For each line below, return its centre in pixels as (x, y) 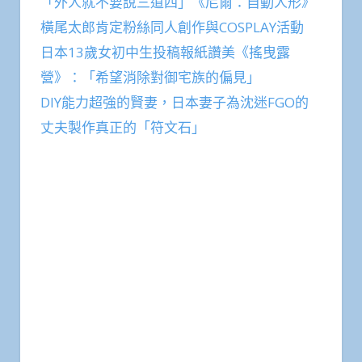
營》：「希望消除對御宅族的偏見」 (150, 77)
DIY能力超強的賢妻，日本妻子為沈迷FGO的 (175, 102)
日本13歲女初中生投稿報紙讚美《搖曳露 (165, 52)
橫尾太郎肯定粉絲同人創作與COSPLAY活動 (172, 27)
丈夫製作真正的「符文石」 (123, 127)
